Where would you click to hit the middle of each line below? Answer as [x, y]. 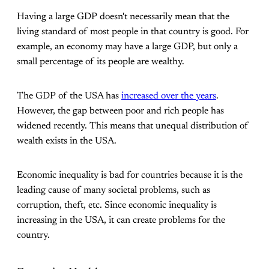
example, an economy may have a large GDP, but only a [127, 47]
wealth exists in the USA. [67, 141]
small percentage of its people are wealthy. [101, 62]
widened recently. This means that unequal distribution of [133, 126]
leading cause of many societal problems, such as [113, 190]
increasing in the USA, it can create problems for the [121, 220]
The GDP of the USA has [69, 96]
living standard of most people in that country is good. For [133, 32]
